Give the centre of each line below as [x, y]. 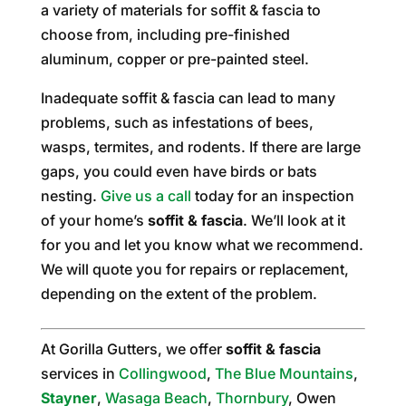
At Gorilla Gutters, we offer [133, 349]
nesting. [70, 196]
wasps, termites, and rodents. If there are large [200, 147]
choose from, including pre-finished [165, 34]
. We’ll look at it [294, 220]
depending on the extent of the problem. [179, 294]
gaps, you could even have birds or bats [179, 171]
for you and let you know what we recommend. [202, 245]
